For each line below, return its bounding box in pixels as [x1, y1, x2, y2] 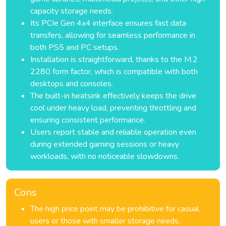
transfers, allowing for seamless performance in [30, 30, 195, 41]
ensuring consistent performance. [30, 115, 145, 126]
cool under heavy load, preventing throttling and [30, 102, 196, 114]
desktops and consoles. [30, 78, 113, 89]
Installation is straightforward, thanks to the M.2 [30, 54, 198, 65]
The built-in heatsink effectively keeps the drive [30, 90, 196, 101]
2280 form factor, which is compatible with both [30, 66, 198, 77]
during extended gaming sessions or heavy [30, 139, 179, 150]
